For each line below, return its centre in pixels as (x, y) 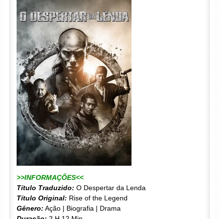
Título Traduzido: (45, 187)
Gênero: (30, 208)
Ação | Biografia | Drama (82, 208)
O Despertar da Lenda (110, 187)
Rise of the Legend (97, 198)
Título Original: (42, 198)
